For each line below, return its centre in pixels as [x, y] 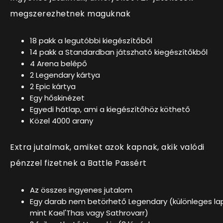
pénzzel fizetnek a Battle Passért [78, 163]
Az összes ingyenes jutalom [81, 190]
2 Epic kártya [53, 86]
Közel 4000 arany [61, 120]
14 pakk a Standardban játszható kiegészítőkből [119, 52]
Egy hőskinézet [57, 98]
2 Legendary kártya [65, 75]
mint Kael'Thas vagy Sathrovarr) [89, 213]
